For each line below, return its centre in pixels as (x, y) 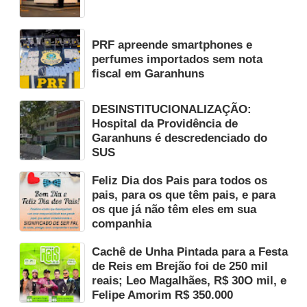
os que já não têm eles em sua (174, 209)
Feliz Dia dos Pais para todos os (180, 180)
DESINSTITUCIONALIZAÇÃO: (172, 109)
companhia (122, 223)
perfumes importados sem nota (177, 59)
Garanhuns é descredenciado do (180, 138)
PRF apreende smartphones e (172, 45)
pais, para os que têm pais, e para (184, 195)
